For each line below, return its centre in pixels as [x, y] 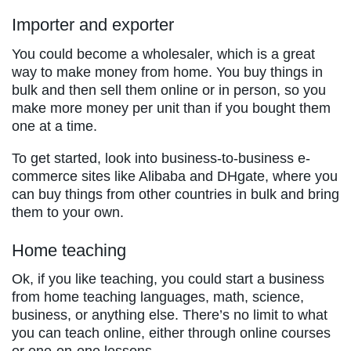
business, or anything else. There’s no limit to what [170, 315]
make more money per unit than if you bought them [171, 108]
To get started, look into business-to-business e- [161, 158]
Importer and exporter [93, 25]
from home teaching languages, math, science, [158, 297]
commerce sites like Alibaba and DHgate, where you [175, 176]
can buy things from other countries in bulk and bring [175, 194]
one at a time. [56, 126]
